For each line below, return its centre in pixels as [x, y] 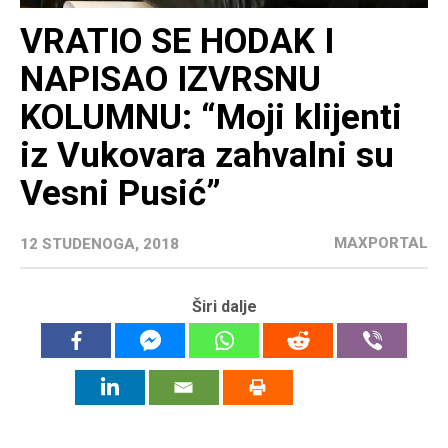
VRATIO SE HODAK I [177, 42]
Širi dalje [224, 307]
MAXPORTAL [381, 243]
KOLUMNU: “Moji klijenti [211, 118]
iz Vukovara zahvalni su [207, 156]
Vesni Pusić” [120, 194]
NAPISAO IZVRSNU [170, 80]
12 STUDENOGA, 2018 [99, 244]
